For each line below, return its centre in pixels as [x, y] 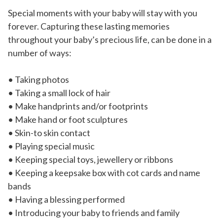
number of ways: [40, 53]
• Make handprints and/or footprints [78, 106]
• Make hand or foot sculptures [68, 120]
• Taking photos [38, 80]
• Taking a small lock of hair [59, 93]
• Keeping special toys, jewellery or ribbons [91, 160]
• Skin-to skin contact [49, 133]
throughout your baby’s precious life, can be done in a [110, 40]
